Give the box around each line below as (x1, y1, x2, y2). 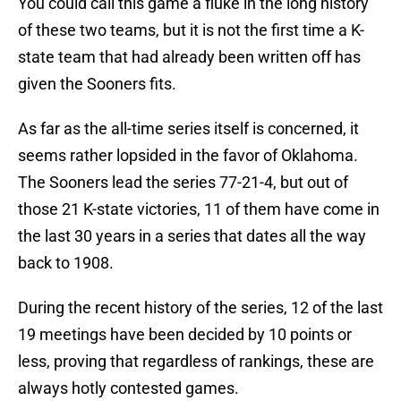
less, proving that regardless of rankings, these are (18, 352, 374, 371)
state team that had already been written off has (18, 47, 361, 67)
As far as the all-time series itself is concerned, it (18, 119, 359, 139)
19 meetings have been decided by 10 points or (18, 325, 352, 345)
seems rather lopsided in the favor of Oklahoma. (18, 146, 358, 166)
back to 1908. (18, 253, 114, 273)
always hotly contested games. (18, 379, 239, 398)
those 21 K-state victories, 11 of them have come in (18, 200, 380, 219)
